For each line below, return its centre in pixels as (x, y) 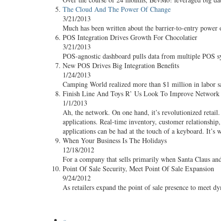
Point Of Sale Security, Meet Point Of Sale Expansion (138, 168)
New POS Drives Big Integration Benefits (121, 65)
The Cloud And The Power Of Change (117, 9)
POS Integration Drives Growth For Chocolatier (130, 37)
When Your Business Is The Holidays (115, 140)
